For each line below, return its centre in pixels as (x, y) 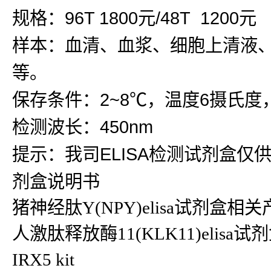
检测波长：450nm (83, 127)
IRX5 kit (43, 260)
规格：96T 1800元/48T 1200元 (134, 18)
